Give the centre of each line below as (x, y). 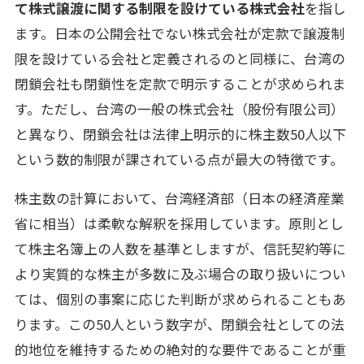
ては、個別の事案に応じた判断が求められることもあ (180, 299)
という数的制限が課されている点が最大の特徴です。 (179, 159)
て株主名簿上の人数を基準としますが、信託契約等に (180, 248)
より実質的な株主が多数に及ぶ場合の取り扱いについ (180, 273)
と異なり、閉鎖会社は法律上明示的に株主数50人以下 (180, 134)
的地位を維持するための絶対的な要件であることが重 (180, 349)
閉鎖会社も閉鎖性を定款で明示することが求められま (180, 83)
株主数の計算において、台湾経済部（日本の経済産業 (179, 198)
